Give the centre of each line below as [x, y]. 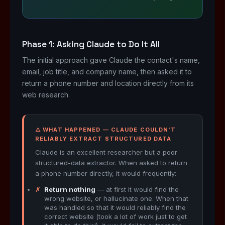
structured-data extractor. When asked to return [111, 163]
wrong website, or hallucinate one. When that [116, 198]
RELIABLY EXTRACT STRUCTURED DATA [103, 139]
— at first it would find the [137, 189]
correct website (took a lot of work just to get [116, 216]
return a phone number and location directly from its [108, 83]
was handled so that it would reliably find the [115, 207]
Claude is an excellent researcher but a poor [106, 152]
